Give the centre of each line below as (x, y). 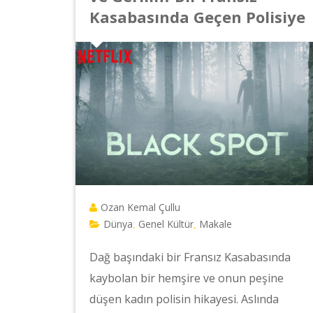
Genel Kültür (166, 224)
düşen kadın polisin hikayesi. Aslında (184, 299)
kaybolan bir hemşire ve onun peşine (186, 278)
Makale (215, 224)
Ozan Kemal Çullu (140, 208)
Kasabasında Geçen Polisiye (197, 17)
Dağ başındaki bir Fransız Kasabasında (190, 257)
